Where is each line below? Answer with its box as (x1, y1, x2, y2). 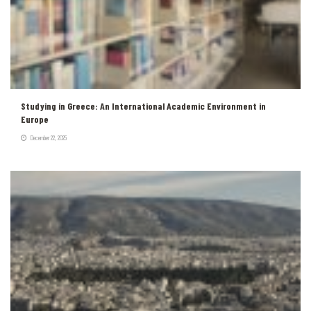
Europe (21, 112, 49, 125)
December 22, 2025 (28, 133, 67, 142)
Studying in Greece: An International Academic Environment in (21, 99, 266, 112)
